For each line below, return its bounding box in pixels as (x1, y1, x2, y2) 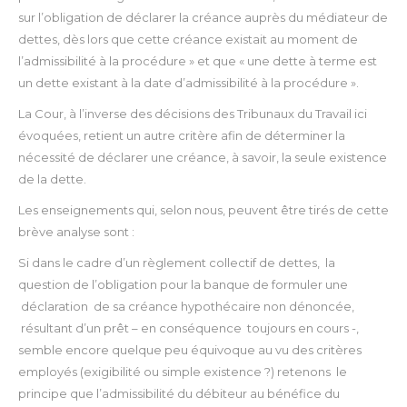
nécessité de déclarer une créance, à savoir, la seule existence (18, 150, 387, 165)
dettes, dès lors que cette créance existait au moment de (18, 32, 358, 47)
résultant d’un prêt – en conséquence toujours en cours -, (18, 321, 359, 336)
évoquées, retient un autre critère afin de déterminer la (18, 128, 345, 144)
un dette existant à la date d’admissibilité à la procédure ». (18, 75, 359, 91)
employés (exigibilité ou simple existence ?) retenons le (18, 364, 347, 380)
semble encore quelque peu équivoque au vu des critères (18, 342, 362, 358)
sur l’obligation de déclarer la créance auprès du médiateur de (18, 10, 388, 25)
